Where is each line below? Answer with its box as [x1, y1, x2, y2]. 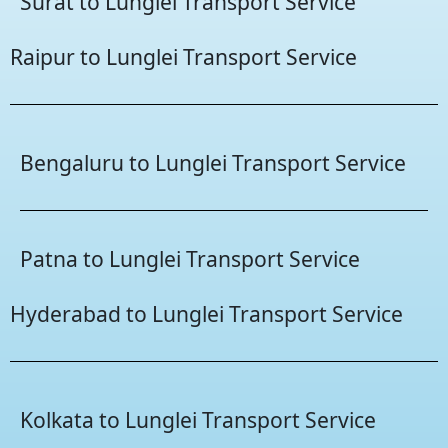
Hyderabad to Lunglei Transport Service [10, 299, 403, 329]
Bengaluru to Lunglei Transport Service [20, 148, 406, 178]
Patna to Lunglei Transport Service [20, 244, 360, 274]
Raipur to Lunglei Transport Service [10, 42, 357, 72]
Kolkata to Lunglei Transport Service [20, 405, 376, 435]
